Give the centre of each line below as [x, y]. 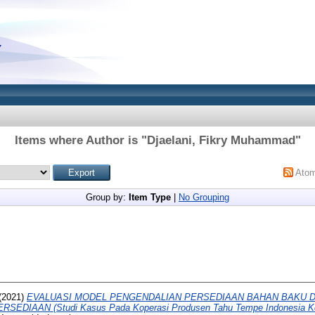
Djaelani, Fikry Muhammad [221, 140]
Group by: [107, 197]
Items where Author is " [81, 140]
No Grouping [204, 197]
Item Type [150, 197]
